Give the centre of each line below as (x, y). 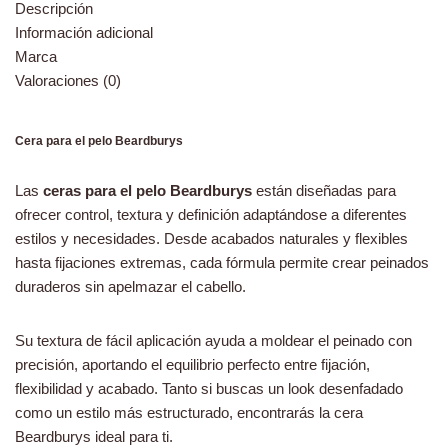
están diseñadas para (324, 190)
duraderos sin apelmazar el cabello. (130, 286)
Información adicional (84, 32)
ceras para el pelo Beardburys (147, 190)
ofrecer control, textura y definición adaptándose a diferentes (211, 214)
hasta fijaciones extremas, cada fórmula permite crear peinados (222, 262)
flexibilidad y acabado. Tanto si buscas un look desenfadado (209, 388)
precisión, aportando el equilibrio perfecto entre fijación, (192, 364)
